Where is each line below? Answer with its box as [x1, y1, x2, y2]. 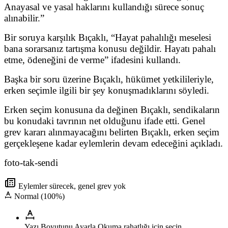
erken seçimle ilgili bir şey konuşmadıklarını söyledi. [4, 85, 209, 96]
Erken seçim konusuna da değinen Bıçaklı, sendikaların [4, 104, 220, 116]
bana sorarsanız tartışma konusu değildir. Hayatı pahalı [4, 43, 216, 54]
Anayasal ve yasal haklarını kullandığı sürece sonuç [4, 2, 204, 13]
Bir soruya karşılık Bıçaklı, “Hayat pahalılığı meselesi [4, 32, 211, 43]
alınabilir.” [4, 13, 44, 24]
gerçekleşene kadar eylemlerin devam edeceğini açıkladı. [4, 138, 223, 149]
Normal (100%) [14, 192, 65, 201]
